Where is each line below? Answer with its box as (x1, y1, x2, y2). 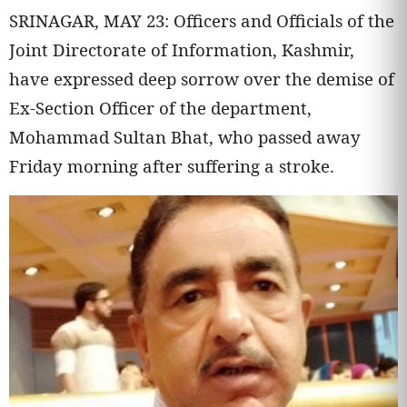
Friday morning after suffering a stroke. (9, 154, 334, 177)
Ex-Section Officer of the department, (9, 96, 312, 119)
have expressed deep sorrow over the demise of (9, 67, 394, 90)
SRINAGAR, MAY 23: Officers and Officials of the (9, 9, 394, 32)
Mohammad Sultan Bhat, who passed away (9, 125, 361, 148)
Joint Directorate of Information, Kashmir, (9, 38, 354, 61)
